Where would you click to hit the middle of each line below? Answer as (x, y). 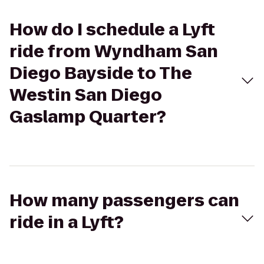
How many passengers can (124, 201)
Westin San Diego (86, 95)
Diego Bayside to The (101, 73)
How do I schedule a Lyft (112, 30)
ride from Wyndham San (114, 52)
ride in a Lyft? (67, 222)
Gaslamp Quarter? (88, 117)
